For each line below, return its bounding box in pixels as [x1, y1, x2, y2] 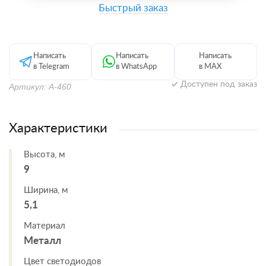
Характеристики [9, 122, 107, 135]
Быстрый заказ [98, 3, 168, 13]
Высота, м [24, 150, 65, 159]
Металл [24, 236, 61, 246]
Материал [24, 221, 65, 230]
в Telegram [33, 63, 69, 71]
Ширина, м [24, 186, 68, 195]
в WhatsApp [116, 63, 157, 71]
